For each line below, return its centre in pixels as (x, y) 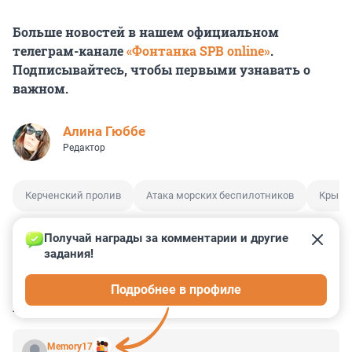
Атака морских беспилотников (220, 196)
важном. (40, 89)
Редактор (84, 148)
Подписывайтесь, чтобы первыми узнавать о (161, 70)
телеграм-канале (70, 51)
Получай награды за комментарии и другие (168, 238)
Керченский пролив (73, 196)
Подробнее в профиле (176, 290)
